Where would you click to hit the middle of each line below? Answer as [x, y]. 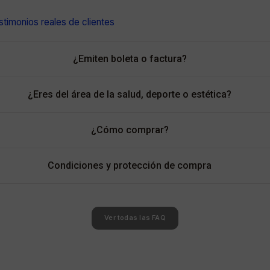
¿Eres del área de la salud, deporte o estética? [130, 94]
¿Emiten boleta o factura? [130, 58]
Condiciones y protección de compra [130, 165]
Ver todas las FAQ [135, 218]
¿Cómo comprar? [130, 130]
